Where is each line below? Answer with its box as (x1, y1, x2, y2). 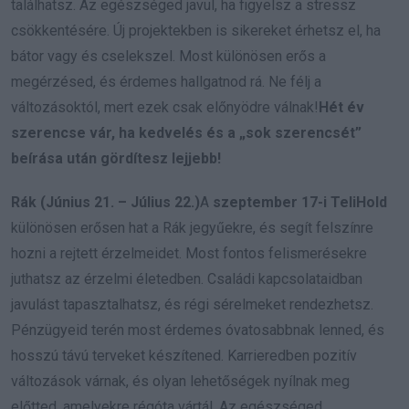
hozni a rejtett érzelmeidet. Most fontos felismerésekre (11, 245, 367, 263)
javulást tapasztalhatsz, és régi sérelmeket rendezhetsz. (11, 296, 373, 314)
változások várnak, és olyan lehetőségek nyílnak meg (11, 372, 350, 391)
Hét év (319, 99, 364, 117)
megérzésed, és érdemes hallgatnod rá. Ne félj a (11, 73, 321, 91)
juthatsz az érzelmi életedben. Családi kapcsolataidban (11, 270, 362, 288)
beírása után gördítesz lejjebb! (11, 150, 221, 168)
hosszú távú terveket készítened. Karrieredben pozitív (11, 347, 357, 365)
